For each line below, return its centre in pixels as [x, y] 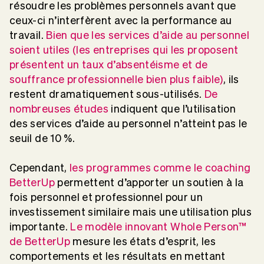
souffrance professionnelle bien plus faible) [116, 79]
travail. [28, 35]
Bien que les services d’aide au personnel [148, 35]
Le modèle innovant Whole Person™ [159, 226]
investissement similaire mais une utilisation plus [131, 212]
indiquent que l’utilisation [172, 108]
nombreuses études [59, 108]
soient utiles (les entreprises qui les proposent [124, 49]
